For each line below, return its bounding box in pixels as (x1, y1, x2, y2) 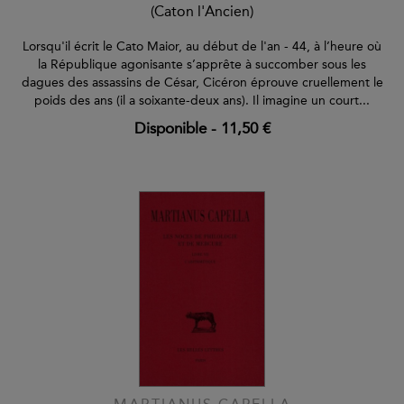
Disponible (133, 119, 207, 138)
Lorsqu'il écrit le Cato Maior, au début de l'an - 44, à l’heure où (23, 39, 381, 55)
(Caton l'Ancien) (151, 3, 253, 21)
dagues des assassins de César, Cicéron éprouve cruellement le (21, 75, 383, 91)
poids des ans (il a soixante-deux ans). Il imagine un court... (34, 93, 370, 109)
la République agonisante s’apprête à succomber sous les (38, 57, 366, 73)
